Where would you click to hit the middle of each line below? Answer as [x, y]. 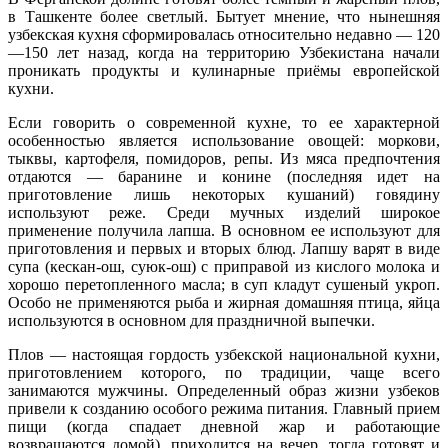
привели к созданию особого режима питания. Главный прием [224, 409]
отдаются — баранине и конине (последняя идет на [224, 177]
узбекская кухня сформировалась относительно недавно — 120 [224, 35]
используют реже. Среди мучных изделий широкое [224, 213]
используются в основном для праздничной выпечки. [191, 321]
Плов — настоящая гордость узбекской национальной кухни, [224, 355]
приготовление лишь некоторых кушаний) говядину [224, 195]
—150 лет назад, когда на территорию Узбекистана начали [224, 53]
